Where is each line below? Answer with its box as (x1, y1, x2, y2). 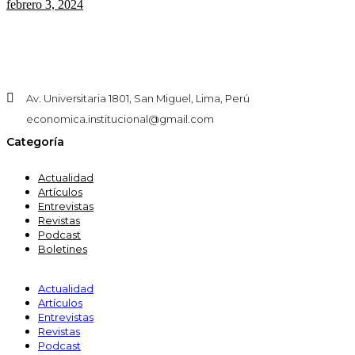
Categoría (6, 134, 64, 149)
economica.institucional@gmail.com (26, 113, 214, 126)
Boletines (38, 242, 87, 256)
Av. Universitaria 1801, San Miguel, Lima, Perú (26, 92, 250, 105)
